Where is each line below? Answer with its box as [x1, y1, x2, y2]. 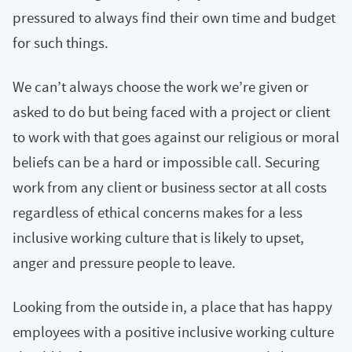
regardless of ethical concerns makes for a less [13, 202, 302, 222]
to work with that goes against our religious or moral [13, 126, 339, 147]
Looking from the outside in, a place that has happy [13, 296, 332, 317]
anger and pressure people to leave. [13, 252, 236, 273]
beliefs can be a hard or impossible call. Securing [13, 152, 320, 172]
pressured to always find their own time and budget [13, 7, 335, 27]
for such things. [13, 32, 108, 53]
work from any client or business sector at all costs [13, 177, 327, 197]
